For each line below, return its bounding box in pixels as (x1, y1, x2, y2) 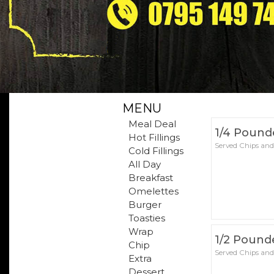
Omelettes (128, 185, 179, 197)
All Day (128, 158, 161, 170)
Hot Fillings (128, 131, 180, 143)
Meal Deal (128, 118, 176, 130)
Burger (128, 199, 161, 210)
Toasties (128, 212, 165, 224)
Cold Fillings (128, 145, 183, 157)
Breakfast (128, 172, 173, 183)
